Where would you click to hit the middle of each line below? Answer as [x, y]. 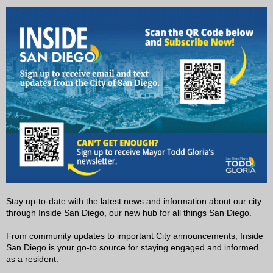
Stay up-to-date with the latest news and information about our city [134, 201]
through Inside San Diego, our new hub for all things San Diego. [129, 213]
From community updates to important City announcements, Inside [135, 236]
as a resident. [32, 259]
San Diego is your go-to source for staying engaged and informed [132, 247]
